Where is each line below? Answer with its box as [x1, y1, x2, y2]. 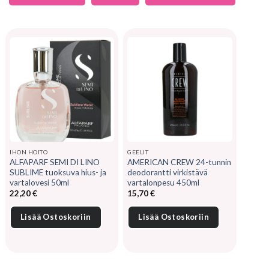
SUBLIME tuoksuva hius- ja [10, 167, 106, 177]
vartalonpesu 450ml [127, 177, 200, 187]
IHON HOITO [10, 148, 48, 156]
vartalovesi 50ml [10, 177, 69, 187]
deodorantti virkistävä [127, 167, 208, 177]
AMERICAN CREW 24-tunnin [127, 157, 232, 167]
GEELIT [127, 148, 149, 156]
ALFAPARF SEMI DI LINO [10, 157, 100, 167]
